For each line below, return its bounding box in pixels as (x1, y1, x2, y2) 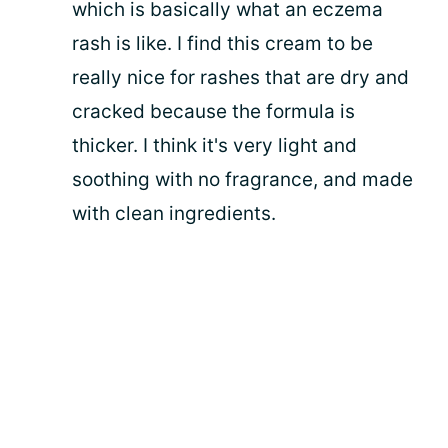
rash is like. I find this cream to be (72, 32, 373, 55)
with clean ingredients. (72, 202, 276, 225)
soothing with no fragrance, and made (72, 168, 413, 191)
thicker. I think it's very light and (72, 134, 357, 157)
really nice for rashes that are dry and (72, 66, 409, 89)
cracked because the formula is (72, 100, 355, 123)
